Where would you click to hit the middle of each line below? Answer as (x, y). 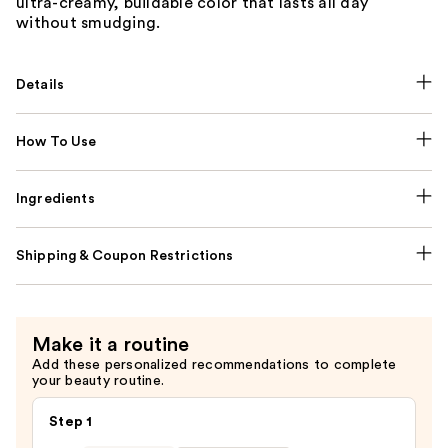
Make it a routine (111, 344)
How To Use (56, 141)
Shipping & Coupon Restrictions (125, 255)
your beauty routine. (98, 380)
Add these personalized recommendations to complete (214, 364)
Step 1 (71, 421)
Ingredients (55, 198)
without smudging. (88, 22)
